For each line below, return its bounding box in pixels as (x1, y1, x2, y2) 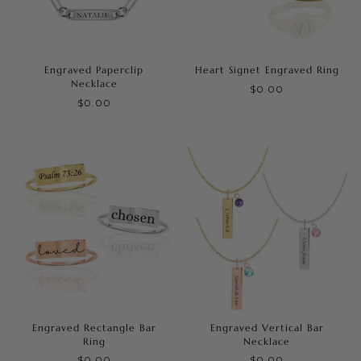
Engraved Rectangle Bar (31, 322, 156, 334)
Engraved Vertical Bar (210, 322, 324, 334)
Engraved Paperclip (44, 64, 144, 77)
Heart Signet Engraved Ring (194, 64, 339, 77)
